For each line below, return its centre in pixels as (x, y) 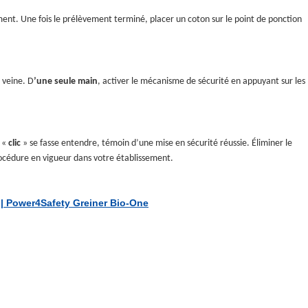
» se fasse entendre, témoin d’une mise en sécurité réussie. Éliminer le (156, 143)
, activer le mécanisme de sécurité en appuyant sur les (201, 81)
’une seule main (66, 81)
